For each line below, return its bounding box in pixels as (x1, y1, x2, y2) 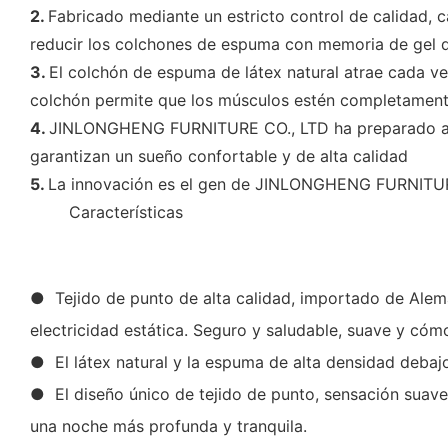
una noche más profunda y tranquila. (30, 415, 307, 436)
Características (69, 201, 183, 222)
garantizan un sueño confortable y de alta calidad (30, 145, 408, 166)
